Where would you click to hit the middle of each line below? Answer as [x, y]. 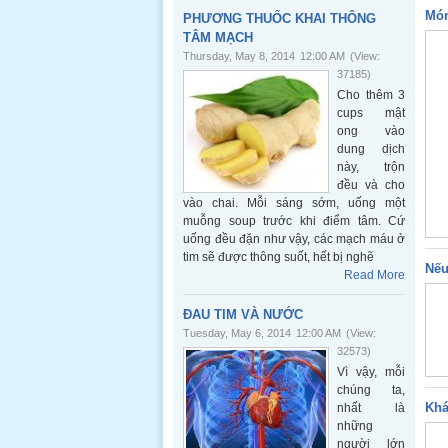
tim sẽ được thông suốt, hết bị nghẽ [278, 257]
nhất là [371, 408]
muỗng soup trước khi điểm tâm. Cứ [294, 221]
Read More [374, 275]
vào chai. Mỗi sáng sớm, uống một [294, 203]
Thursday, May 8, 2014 [239, 56]
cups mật [371, 113]
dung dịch [371, 149]
